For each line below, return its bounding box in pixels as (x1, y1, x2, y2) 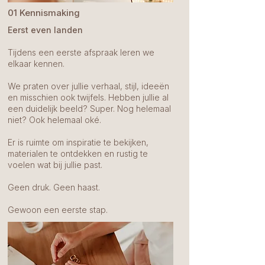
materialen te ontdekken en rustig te (8, 148, 148, 159)
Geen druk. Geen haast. (8, 182, 100, 192)
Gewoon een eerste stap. (8, 205, 108, 215)
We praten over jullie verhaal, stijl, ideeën (8, 81, 169, 91)
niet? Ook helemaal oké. (8, 115, 101, 125)
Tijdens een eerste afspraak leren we (8, 47, 154, 57)
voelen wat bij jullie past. (8, 160, 102, 170)
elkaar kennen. (8, 59, 64, 69)
